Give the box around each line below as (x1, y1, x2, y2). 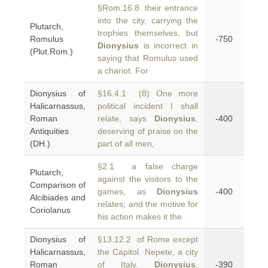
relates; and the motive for (98, 199, 198, 209)
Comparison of (30, 180, 86, 190)
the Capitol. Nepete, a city (98, 247, 198, 257)
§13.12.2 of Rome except (98, 234, 198, 244)
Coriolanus (30, 205, 71, 215)
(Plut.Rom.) (30, 47, 73, 56)
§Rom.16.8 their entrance (98, 3, 198, 13)
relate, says (98, 114, 154, 123)
